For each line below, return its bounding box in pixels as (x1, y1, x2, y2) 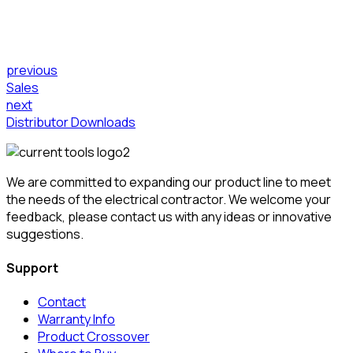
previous (6, 61, 58, 79)
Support (6, 258, 58, 277)
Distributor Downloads (6, 113, 136, 131)
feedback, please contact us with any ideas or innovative (6, 207, 332, 225)
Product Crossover (38, 328, 150, 346)
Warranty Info (38, 310, 115, 329)
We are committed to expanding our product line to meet (6, 173, 331, 191)
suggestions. (6, 225, 84, 243)
